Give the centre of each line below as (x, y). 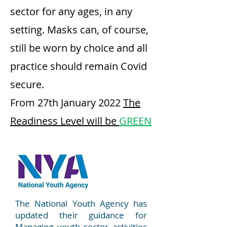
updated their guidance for (81, 215)
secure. (27, 84)
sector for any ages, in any (71, 11)
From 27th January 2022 (67, 103)
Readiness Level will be (65, 121)
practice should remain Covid (79, 66)
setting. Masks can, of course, (79, 30)
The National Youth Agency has (81, 203)
